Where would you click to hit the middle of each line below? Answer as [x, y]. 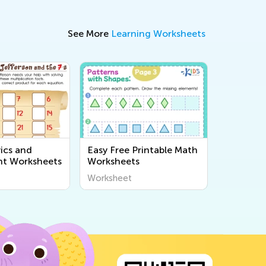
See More [89, 33]
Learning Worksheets [158, 33]
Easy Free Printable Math [142, 150]
